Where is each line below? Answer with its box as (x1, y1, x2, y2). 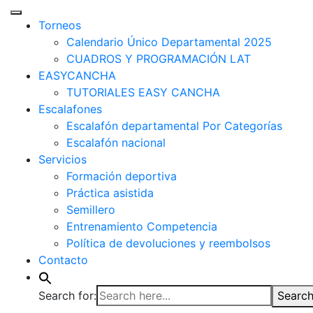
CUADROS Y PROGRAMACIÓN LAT (66, 52, 251, 66)
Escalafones (38, 102, 102, 116)
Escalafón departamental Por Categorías (66, 119, 282, 133)
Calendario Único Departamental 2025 (66, 35, 272, 49)
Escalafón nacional (66, 136, 166, 150)
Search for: (38, 289, 96, 303)
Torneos (38, 18, 81, 32)
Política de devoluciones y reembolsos (66, 236, 270, 250)
